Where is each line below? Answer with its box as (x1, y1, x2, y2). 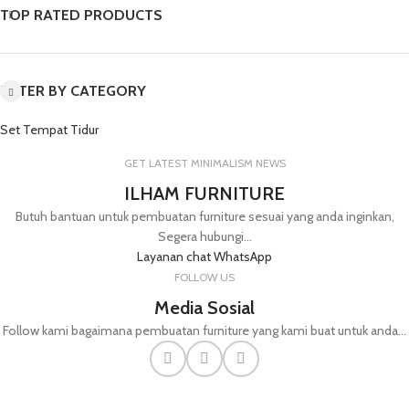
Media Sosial (154, 297, 255, 319)
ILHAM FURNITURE (124, 183, 285, 204)
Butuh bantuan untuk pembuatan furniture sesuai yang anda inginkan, (15, 208, 394, 225)
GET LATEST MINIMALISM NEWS (123, 156, 286, 170)
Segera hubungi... (157, 228, 252, 245)
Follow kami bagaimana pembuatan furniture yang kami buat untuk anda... (3, 322, 406, 339)
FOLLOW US (174, 270, 235, 284)
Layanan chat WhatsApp (137, 248, 272, 265)
